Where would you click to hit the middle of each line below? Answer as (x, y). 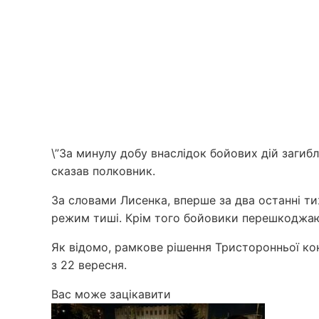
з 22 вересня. (89, 265)
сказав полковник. (103, 171)
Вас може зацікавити (111, 294)
